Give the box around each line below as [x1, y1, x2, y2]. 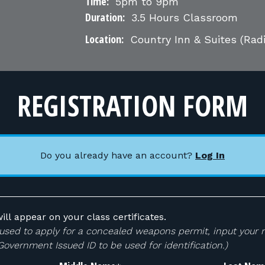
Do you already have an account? [40, 150, 195, 161]
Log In [195, 150, 225, 161]
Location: [85, 32, 124, 46]
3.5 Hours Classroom [128, 11, 238, 24]
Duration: [85, 10, 125, 24]
